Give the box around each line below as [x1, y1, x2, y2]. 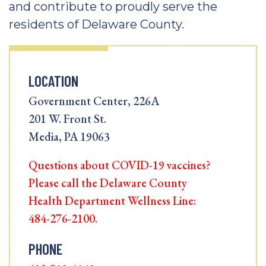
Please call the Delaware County [28, 175, 187, 191]
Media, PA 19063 [28, 129, 110, 144]
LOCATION [28, 72, 78, 90]
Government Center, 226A [28, 93, 159, 109]
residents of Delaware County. [9, 17, 184, 31]
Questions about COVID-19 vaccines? [28, 157, 211, 173]
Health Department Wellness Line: [28, 193, 196, 208]
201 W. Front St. [28, 111, 106, 126]
